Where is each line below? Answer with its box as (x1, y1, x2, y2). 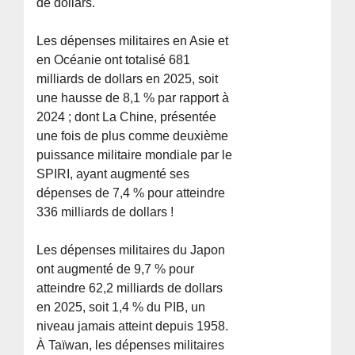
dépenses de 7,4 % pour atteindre (36, 185, 226, 200)
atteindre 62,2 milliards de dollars (36, 281, 223, 295)
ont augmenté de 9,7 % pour (36, 261, 195, 276)
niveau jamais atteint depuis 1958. (36, 319, 229, 333)
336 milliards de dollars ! (36, 204, 174, 219)
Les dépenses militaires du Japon (36, 242, 226, 257)
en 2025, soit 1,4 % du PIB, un (36, 300, 206, 314)
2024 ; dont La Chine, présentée (36, 109, 217, 124)
